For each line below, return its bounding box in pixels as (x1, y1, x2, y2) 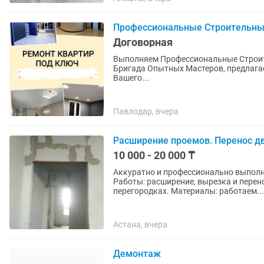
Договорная (113, 36, 173, 48)
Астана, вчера (113, 220, 167, 229)
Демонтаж (113, 248, 161, 259)
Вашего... (113, 73, 149, 82)
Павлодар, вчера (113, 107, 179, 116)
